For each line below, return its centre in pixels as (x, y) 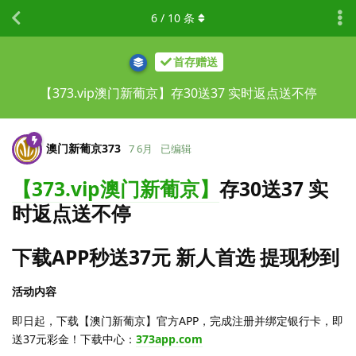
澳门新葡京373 (83, 148)
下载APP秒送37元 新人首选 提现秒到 (176, 257)
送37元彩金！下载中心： (74, 339)
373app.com (169, 339)
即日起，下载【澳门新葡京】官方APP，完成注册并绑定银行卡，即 (178, 321)
